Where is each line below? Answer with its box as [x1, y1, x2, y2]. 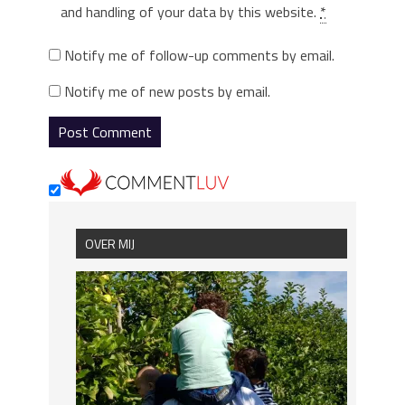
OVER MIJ [85, 234, 135, 254]
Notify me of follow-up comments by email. [64, 44, 334, 67]
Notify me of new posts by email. [64, 80, 270, 103]
